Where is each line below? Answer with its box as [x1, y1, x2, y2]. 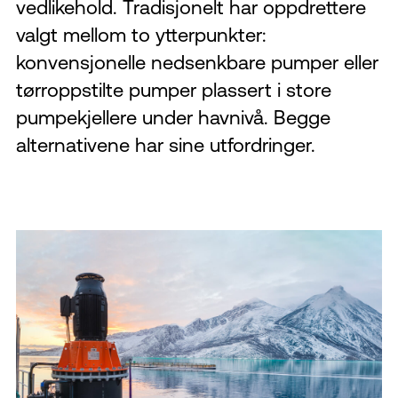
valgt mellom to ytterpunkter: [16, 23, 267, 46]
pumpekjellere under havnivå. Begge [16, 106, 330, 129]
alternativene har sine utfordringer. [16, 133, 315, 156]
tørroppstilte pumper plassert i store [16, 78, 331, 101]
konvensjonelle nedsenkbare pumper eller [16, 51, 378, 74]
